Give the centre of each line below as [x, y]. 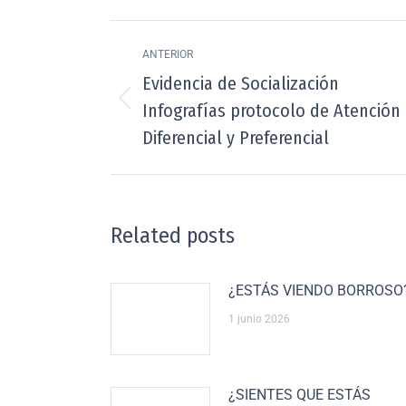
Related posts [173, 236]
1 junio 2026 [259, 319]
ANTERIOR [168, 54]
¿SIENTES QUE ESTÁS [300, 395]
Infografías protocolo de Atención [271, 111]
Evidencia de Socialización [241, 83]
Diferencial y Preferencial [236, 138]
